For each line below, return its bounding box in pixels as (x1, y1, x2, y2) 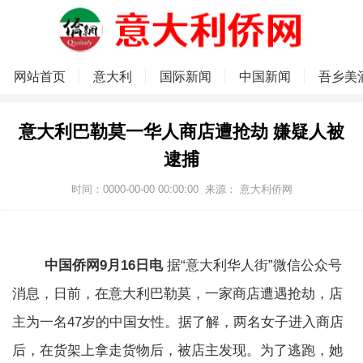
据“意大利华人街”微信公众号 (163, 258, 342, 274)
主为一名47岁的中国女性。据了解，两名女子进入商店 (12, 314, 344, 331)
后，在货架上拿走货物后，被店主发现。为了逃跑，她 (12, 343, 343, 359)
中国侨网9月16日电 (45, 258, 163, 274)
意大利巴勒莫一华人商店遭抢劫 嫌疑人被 (19, 122, 344, 143)
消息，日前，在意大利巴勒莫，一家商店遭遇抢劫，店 (12, 286, 343, 302)
